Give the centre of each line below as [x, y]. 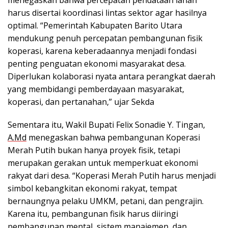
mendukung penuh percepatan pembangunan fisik [105, 38]
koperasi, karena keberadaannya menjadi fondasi [102, 51]
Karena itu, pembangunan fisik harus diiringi [93, 214]
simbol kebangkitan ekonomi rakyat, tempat [92, 189]
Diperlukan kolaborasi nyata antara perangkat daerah [111, 77]
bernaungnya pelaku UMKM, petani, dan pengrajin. [106, 201]
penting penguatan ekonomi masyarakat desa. [97, 64]
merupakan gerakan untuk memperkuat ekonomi [103, 163]
